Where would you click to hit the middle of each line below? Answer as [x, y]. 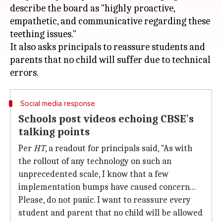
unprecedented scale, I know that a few [93, 174]
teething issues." [43, 34]
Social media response [57, 103]
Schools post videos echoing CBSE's [106, 119]
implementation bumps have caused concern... [107, 187]
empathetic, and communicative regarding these [110, 21]
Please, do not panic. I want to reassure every [105, 200]
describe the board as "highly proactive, [92, 8]
